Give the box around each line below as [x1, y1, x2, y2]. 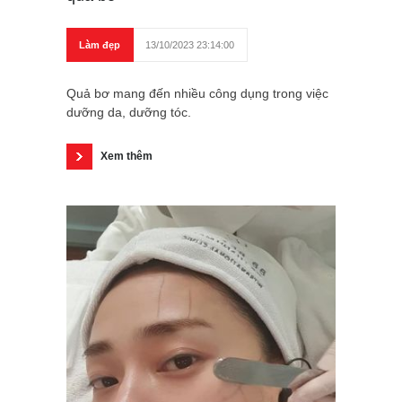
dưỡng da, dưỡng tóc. [66, 105, 191, 120]
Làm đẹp [79, 39, 120, 51]
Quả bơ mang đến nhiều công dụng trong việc [66, 86, 328, 101]
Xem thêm [100, 150, 153, 163]
